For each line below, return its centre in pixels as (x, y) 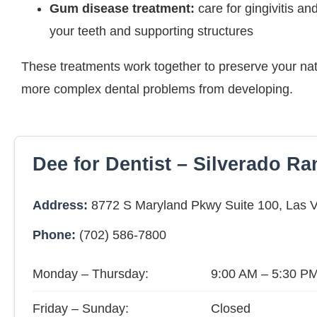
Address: (60, 206)
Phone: (54, 235)
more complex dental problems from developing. (157, 90)
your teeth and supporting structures (151, 31)
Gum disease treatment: (122, 9)
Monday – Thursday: (91, 274)
